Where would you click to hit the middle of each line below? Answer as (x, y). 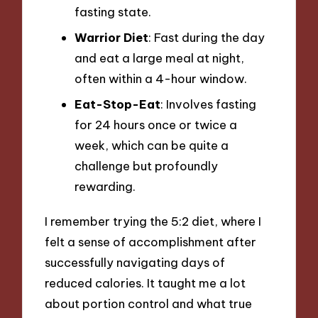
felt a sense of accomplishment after (151, 242)
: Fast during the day (207, 37)
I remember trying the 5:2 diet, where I (153, 221)
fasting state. (113, 12)
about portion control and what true (149, 304)
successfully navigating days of (135, 263)
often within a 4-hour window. (161, 78)
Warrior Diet (111, 37)
